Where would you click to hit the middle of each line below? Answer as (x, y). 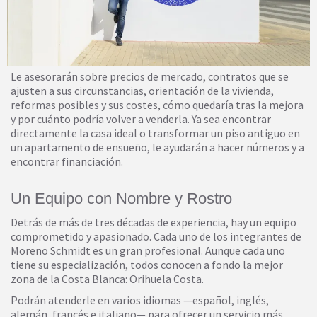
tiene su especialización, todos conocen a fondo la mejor (147, 264)
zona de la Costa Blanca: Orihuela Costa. (107, 278)
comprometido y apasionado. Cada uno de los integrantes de (156, 236)
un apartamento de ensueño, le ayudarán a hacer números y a (157, 147)
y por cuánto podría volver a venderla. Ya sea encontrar (141, 119)
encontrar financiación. (67, 161)
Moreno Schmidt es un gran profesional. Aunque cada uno (148, 250)
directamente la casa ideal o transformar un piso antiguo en (155, 133)
